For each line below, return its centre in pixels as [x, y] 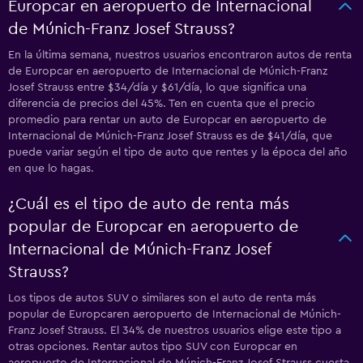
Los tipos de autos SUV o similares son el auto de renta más [162, 298]
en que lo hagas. [51, 169]
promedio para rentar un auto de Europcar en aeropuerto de [167, 120]
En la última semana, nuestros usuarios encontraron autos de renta [180, 55]
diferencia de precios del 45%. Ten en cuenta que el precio [162, 104]
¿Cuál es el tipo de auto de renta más [149, 204]
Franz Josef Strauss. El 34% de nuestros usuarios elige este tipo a [175, 331]
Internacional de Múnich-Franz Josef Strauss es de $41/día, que [170, 136]
